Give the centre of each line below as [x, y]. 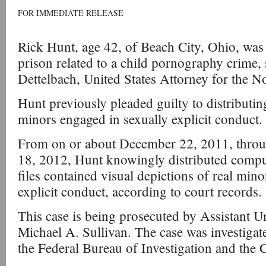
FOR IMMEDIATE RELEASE [71, 13]
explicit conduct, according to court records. [140, 191]
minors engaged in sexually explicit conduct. [140, 119]
